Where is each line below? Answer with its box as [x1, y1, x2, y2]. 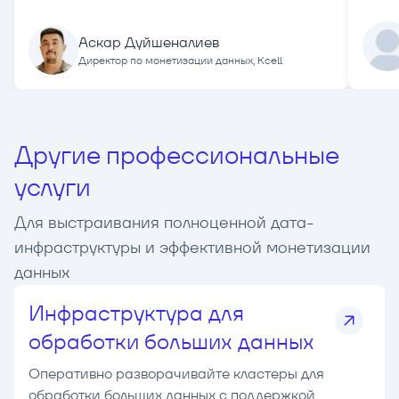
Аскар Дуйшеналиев [78, 33, 219, 53]
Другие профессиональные [14, 139, 338, 172]
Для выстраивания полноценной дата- [14, 212, 314, 233]
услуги [14, 171, 91, 204]
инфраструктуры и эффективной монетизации [14, 237, 370, 258]
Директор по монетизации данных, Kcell [78, 53, 282, 68]
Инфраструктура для [28, 299, 244, 328]
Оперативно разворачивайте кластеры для [28, 364, 324, 384]
